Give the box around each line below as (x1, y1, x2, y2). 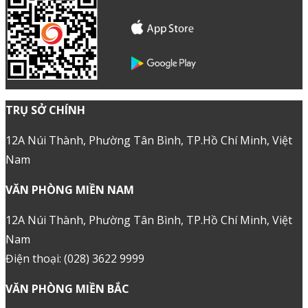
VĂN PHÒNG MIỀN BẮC (5, 280, 129, 296)
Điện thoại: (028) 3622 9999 (5, 250, 144, 266)
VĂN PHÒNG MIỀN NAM (5, 181, 134, 197)
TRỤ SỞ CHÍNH (5, 102, 85, 118)
